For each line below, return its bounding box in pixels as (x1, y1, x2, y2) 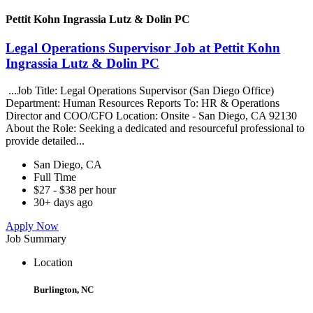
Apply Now (6, 219, 59, 232)
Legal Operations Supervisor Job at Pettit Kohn (6, 41, 280, 56)
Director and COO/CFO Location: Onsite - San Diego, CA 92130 (6, 109, 297, 122)
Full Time (34, 170, 76, 183)
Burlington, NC (34, 284, 94, 296)
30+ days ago (34, 196, 93, 208)
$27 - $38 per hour (34, 183, 116, 196)
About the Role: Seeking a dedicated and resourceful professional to (6, 122, 305, 134)
